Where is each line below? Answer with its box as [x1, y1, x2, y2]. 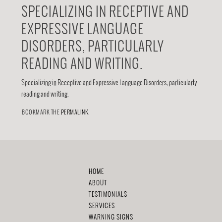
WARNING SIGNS [89, 214, 133, 221]
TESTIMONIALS [89, 191, 127, 198]
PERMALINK [60, 110, 88, 116]
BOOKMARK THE [22, 110, 61, 116]
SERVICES [89, 203, 115, 210]
